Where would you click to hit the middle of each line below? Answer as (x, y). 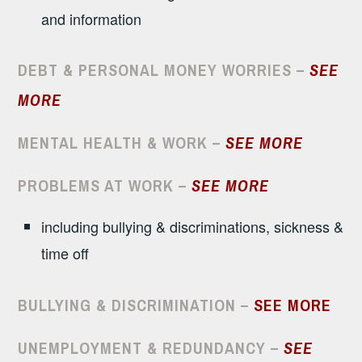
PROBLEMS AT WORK (96, 186)
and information (92, 18)
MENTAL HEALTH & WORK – (122, 143)
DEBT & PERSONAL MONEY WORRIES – (162, 70)
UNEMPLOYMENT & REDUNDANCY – (151, 348)
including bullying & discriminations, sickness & (193, 227)
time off (65, 253)
